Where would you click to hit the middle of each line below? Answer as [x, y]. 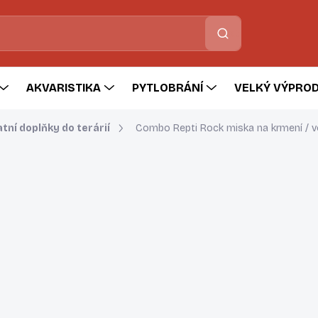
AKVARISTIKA [64, 88]
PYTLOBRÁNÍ [168, 88]
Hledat [223, 33]
